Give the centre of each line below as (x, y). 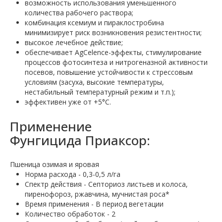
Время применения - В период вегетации (94, 204)
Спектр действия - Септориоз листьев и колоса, (106, 184)
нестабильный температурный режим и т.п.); (100, 92)
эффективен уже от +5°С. (68, 102)
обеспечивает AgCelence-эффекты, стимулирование (113, 53)
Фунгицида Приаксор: (80, 140)
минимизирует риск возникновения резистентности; (113, 33)
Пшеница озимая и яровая (55, 165)
